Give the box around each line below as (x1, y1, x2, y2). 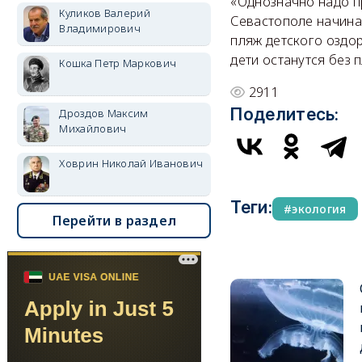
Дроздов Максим (59, 106, 149, 120)
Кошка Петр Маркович (59, 56, 177, 70)
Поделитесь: (230, 104, 339, 125)
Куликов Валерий (59, 6, 150, 20)
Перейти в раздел (52, 212, 177, 229)
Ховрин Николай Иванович (59, 156, 204, 170)
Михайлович (59, 121, 127, 136)
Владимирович (59, 21, 141, 36)
